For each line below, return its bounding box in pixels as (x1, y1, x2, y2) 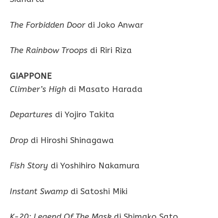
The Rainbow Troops (10, 45, 88, 55)
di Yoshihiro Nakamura (48, 161, 140, 171)
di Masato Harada (66, 84, 143, 94)
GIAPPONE (10, 71, 52, 81)
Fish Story (10, 161, 48, 171)
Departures (10, 109, 53, 120)
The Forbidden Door (10, 19, 85, 30)
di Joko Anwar (85, 19, 144, 30)
